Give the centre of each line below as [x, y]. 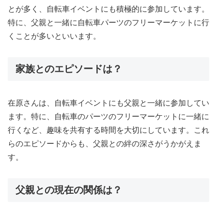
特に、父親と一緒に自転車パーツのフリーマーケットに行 [108, 23]
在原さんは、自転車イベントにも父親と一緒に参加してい [108, 103]
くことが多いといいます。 [54, 36]
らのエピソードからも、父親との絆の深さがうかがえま [105, 144]
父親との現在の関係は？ [69, 190]
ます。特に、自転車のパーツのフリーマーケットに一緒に [108, 117]
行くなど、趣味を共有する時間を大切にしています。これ [108, 130]
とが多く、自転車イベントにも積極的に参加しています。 [108, 9]
